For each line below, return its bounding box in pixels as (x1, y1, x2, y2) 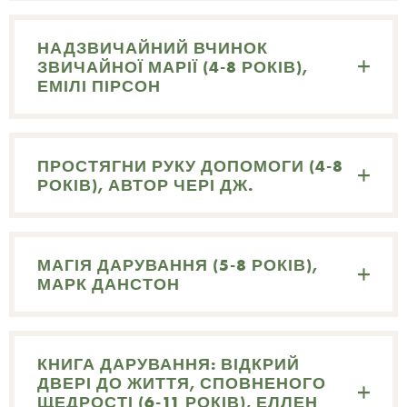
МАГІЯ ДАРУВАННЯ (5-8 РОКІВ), (37, 253, 319, 275)
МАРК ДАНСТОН (37, 273, 181, 294)
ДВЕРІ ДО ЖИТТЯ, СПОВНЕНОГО (37, 372, 327, 393)
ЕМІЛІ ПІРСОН (37, 75, 162, 97)
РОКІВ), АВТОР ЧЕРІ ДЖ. (37, 174, 254, 195)
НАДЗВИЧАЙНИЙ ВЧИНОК (37, 37, 269, 59)
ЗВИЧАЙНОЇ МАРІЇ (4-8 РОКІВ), (37, 56, 309, 78)
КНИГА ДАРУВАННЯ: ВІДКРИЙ (37, 352, 301, 374)
